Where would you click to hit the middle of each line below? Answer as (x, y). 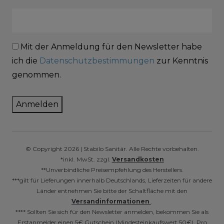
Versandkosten (138, 159)
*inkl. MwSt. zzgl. (86, 159)
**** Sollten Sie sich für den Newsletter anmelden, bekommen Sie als (112, 211)
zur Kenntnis (181, 60)
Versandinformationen (111, 201)
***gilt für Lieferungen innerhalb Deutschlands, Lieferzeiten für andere (112, 180)
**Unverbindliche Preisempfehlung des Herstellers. (112, 169)
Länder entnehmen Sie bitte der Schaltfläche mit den (112, 190)
